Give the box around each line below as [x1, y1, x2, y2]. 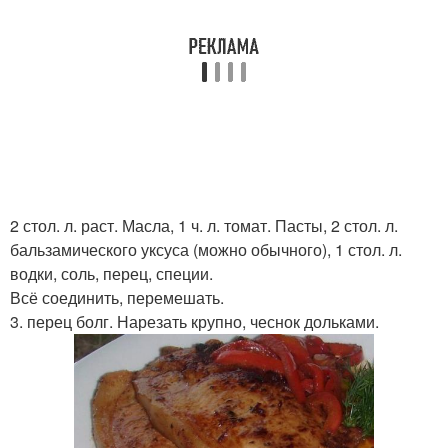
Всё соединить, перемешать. [10, 286, 224, 309]
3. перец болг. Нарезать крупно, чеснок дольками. [10, 310, 379, 333]
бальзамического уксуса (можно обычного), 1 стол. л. [10, 238, 402, 261]
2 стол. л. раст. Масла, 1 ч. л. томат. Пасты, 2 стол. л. [10, 214, 398, 237]
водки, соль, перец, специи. [10, 262, 213, 285]
